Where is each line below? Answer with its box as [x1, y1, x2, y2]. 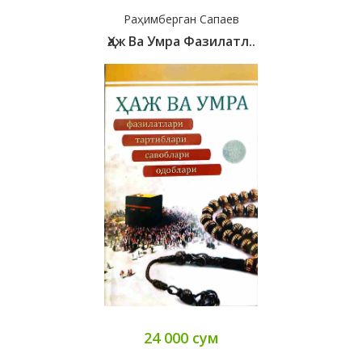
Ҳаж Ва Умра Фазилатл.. [107, 32, 255, 51]
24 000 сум [143, 328, 219, 348]
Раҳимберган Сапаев [123, 11, 239, 27]
